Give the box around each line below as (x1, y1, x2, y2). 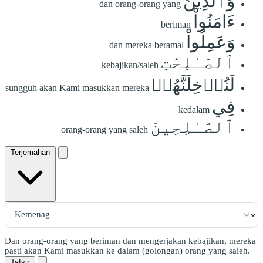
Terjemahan (11, 147, 50, 157)
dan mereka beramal (109, 39, 184, 50)
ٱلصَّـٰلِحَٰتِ (161, 52, 235, 72)
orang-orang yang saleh (61, 124, 148, 134)
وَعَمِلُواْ (186, 32, 235, 52)
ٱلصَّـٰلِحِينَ (150, 116, 235, 136)
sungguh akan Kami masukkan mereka (5, 82, 149, 93)
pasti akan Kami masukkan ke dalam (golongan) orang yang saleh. (5, 245, 250, 255)
